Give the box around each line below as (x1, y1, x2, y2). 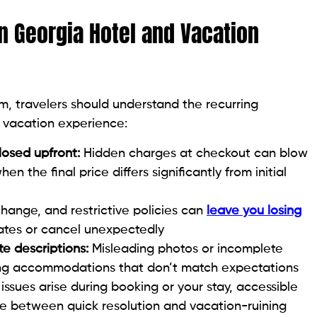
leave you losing (207, 204, 301, 217)
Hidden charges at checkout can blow (80, 146, 308, 160)
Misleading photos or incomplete (88, 242, 283, 255)
